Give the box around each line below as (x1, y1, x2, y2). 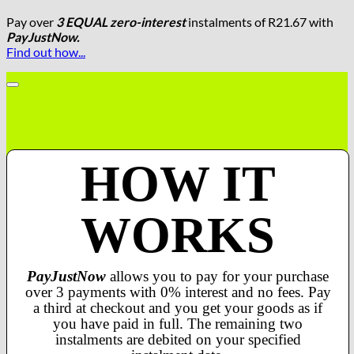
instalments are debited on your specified (55, 330, 301, 348)
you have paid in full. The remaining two (53, 314, 303, 332)
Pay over (6, 13, 56, 29)
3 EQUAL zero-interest (56, 13, 186, 29)
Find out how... (6, 43, 85, 59)
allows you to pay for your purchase (106, 267, 329, 284)
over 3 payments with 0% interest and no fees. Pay (24, 283, 331, 300)
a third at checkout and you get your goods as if (33, 299, 322, 316)
